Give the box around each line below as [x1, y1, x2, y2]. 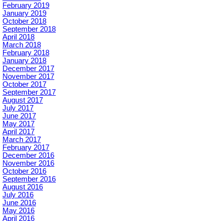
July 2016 [2, 191, 34, 199]
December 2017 [2, 65, 54, 73]
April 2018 [2, 33, 35, 41]
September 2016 [2, 175, 56, 184]
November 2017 [2, 73, 54, 81]
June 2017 [2, 112, 36, 120]
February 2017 [2, 144, 49, 152]
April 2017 [2, 128, 35, 136]
